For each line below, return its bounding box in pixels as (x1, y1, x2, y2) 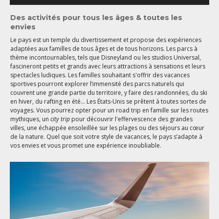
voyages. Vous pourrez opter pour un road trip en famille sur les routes (10, 106, 209, 114)
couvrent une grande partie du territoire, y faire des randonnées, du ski (10, 88, 208, 97)
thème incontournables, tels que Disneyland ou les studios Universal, (10, 53, 201, 62)
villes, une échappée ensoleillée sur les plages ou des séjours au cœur (10, 123, 205, 132)
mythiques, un (10, 114, 51, 123)
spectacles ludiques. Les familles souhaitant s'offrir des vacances (10, 70, 190, 79)
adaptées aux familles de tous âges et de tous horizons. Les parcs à (10, 44, 198, 53)
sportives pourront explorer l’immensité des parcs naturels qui (10, 79, 185, 88)
